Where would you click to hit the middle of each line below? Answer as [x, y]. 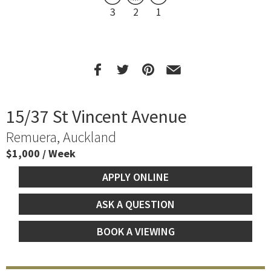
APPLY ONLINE [135, 177]
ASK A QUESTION [135, 204]
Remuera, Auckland [61, 137]
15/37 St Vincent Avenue [96, 116]
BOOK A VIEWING [135, 231]
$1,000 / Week [43, 153]
